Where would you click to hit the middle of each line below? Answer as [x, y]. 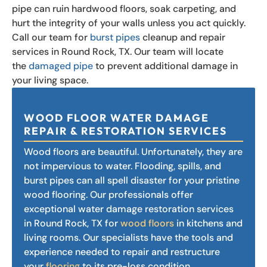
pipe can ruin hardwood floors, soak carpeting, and [124, 8]
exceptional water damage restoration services [129, 209]
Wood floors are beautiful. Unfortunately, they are [133, 151]
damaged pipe [61, 66]
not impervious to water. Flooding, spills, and [122, 166]
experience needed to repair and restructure [122, 252]
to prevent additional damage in [165, 66]
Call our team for [51, 37]
